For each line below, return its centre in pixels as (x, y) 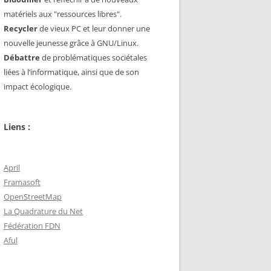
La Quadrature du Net (43, 211)
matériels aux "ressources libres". (63, 14)
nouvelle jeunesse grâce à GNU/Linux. (71, 43)
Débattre (22, 57)
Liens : (17, 126)
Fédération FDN (32, 225)
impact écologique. (38, 86)
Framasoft (22, 182)
